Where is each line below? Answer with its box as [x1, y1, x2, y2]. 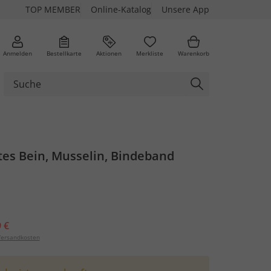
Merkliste [136, 48, 163, 57]
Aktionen [96, 48, 122, 57]
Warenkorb [178, 48, 209, 57]
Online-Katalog [91, 4, 151, 15]
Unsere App [162, 4, 209, 15]
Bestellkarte [47, 48, 82, 57]
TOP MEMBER [25, 4, 80, 15]
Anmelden [3, 48, 32, 57]
